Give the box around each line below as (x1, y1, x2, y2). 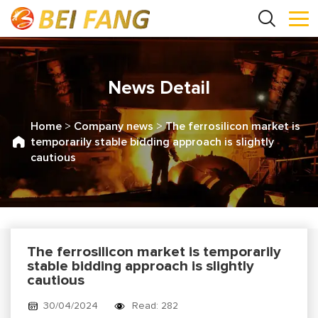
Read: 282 (132, 300, 179, 311)
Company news (74, 120, 153, 132)
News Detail (108, 79, 210, 97)
